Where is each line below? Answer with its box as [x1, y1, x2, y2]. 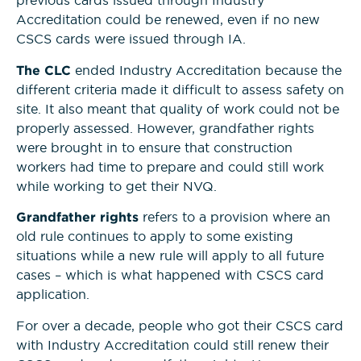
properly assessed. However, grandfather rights [16, 120, 314, 135]
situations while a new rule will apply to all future [16, 248, 324, 263]
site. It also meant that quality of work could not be [16, 101, 339, 116]
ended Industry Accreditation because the [71, 62, 342, 77]
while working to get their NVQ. [16, 178, 217, 193]
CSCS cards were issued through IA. [16, 31, 246, 47]
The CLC [16, 62, 71, 77]
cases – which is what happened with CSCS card [16, 268, 324, 283]
